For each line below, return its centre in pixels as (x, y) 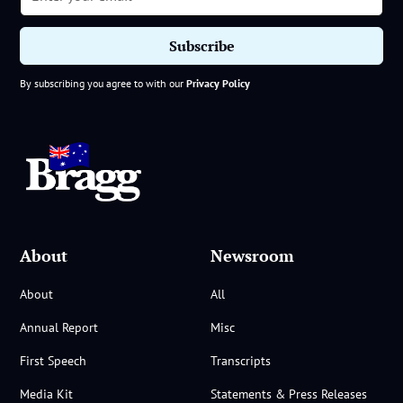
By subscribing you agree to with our (103, 83)
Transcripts (241, 361)
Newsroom (253, 256)
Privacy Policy (219, 83)
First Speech (54, 361)
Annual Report (59, 328)
